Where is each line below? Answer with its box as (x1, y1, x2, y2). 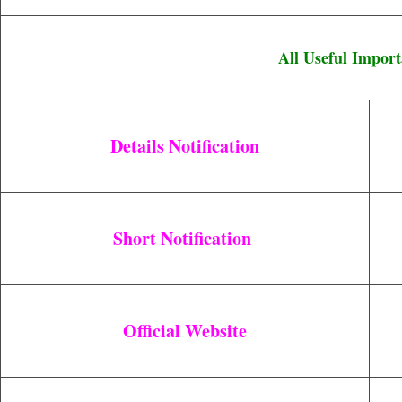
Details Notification (110, 133, 259, 159)
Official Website (123, 318, 247, 344)
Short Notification (112, 225, 258, 251)
